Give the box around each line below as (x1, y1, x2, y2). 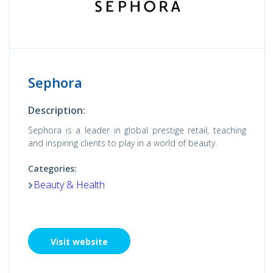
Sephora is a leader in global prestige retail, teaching (28, 124, 246, 136)
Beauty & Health (34, 178, 105, 191)
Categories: (28, 163, 77, 174)
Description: (28, 104, 85, 117)
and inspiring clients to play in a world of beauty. (28, 137, 219, 149)
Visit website (51, 236, 108, 247)
